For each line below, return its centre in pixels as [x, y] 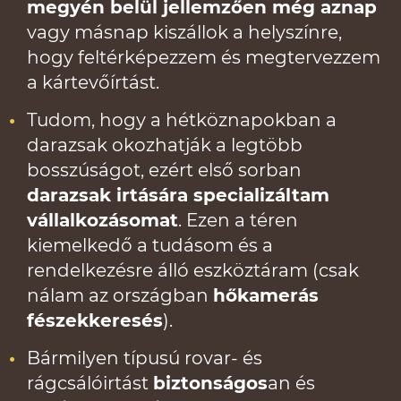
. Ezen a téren [238, 220]
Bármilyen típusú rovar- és [145, 358]
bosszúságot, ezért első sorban [164, 170]
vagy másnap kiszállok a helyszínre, [184, 32]
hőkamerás [266, 295]
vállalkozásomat [102, 220]
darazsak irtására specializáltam [178, 195]
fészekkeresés [95, 320]
